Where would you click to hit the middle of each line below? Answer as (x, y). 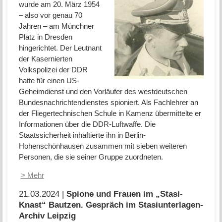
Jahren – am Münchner (56, 26)
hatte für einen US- (49, 81)
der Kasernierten (45, 59)
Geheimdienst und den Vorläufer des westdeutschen (103, 92)
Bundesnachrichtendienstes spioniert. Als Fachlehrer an (108, 103)
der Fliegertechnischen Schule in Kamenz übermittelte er (110, 113)
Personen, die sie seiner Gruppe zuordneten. (91, 157)
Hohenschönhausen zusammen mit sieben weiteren (103, 146)
